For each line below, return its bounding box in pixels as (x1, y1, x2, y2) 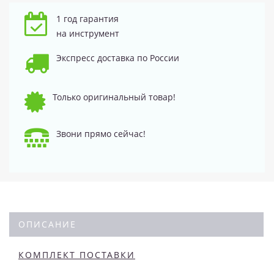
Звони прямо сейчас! (56, 127, 146, 139)
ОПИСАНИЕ (18, 218, 76, 230)
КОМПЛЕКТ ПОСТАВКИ (18, 248, 135, 261)
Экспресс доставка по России (56, 51, 179, 64)
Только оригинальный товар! (53, 91, 176, 103)
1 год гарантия (56, 12, 119, 24)
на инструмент (56, 27, 119, 39)
